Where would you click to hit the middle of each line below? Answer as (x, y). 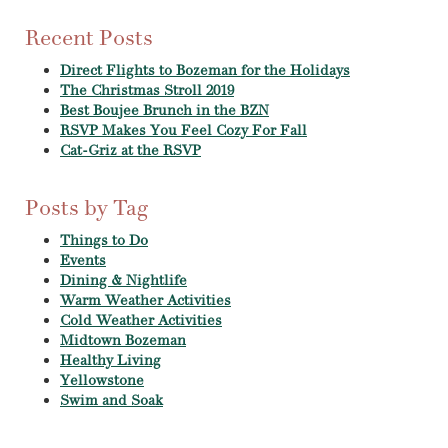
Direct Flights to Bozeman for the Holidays (205, 70)
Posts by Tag (86, 208)
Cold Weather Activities (141, 320)
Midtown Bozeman (123, 340)
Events (83, 260)
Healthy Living (110, 360)
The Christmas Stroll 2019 (147, 90)
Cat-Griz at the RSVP (130, 150)
